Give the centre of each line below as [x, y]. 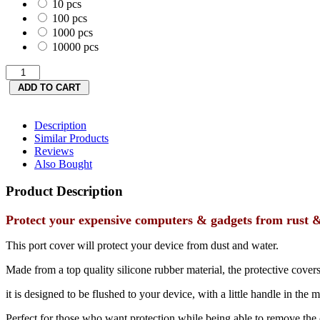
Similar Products [71, 138]
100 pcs [68, 18]
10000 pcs [74, 46]
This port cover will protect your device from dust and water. [142, 246]
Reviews [54, 151]
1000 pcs [71, 32]
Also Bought [63, 164]
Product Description [64, 191]
